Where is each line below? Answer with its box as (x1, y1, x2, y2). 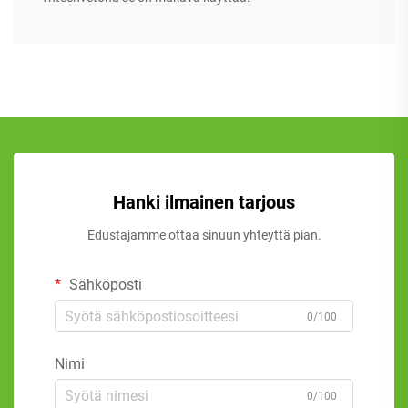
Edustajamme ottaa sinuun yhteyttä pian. (87, 228, 321, 243)
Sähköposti (66, 276, 142, 294)
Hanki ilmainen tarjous (113, 191, 295, 214)
